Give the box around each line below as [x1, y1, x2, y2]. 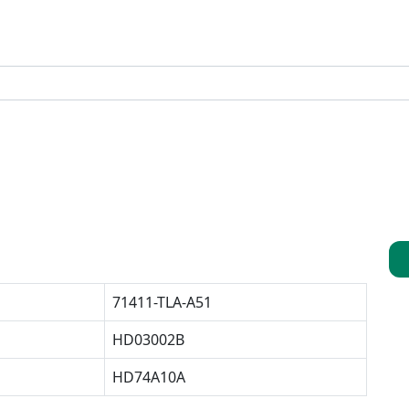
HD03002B [112, 330, 184, 350]
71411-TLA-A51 [112, 292, 212, 312]
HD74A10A [112, 367, 185, 387]
